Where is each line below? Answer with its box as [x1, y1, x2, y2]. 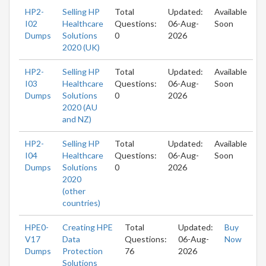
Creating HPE [62, 221, 113, 232]
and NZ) [62, 113, 91, 124]
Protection [62, 245, 103, 256]
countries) [62, 197, 100, 208]
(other [62, 185, 85, 196]
